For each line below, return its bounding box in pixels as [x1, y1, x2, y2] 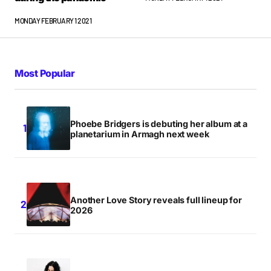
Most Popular [15, 67, 75, 79]
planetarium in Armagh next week [70, 128, 209, 139]
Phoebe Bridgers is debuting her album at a [70, 118, 247, 129]
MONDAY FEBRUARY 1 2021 [15, 16, 92, 25]
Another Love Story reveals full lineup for [70, 194, 242, 205]
